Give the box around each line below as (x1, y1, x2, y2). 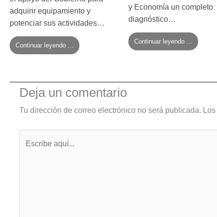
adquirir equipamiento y (10, 6, 91, 15)
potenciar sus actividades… (10, 18, 105, 27)
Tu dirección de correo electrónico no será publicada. (19, 106, 201, 114)
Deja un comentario (19, 85, 127, 100)
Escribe (19, 132, 45, 141)
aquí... (19, 148, 40, 156)
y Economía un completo (128, 2, 213, 11)
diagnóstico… (128, 15, 176, 23)
